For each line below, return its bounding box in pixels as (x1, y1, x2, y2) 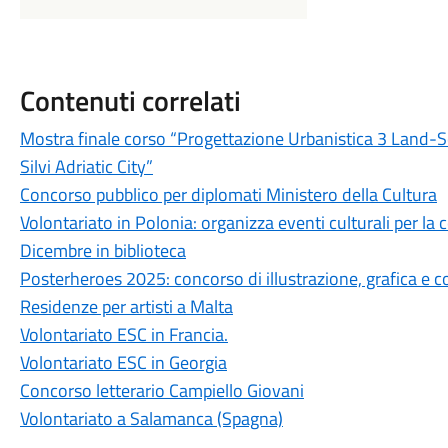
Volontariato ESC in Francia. (19, 321, 228, 348)
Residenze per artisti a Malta (19, 293, 233, 320)
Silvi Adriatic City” (19, 153, 153, 180)
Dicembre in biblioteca (19, 237, 186, 264)
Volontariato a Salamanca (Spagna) (19, 405, 283, 432)
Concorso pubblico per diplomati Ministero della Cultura (19, 181, 437, 208)
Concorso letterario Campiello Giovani (19, 377, 304, 404)
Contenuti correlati (19, 79, 241, 122)
